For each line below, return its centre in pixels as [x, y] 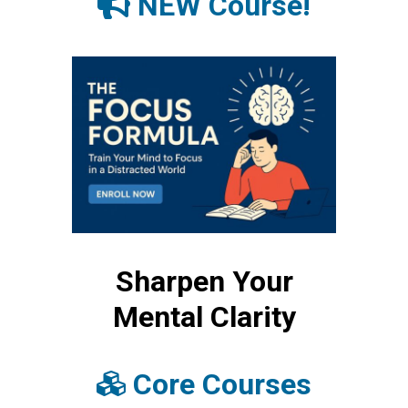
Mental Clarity [204, 316]
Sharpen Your [204, 281]
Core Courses [219, 384]
